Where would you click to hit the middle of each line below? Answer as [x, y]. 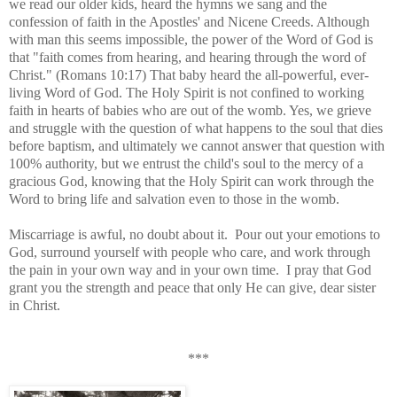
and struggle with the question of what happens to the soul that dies [196, 128]
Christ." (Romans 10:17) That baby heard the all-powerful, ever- [189, 74]
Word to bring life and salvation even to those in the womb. [174, 198]
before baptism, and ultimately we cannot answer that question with [197, 145]
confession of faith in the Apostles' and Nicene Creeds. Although [189, 21]
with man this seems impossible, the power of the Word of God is [191, 39]
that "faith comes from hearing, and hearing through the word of [187, 57]
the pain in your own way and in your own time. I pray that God [190, 269]
